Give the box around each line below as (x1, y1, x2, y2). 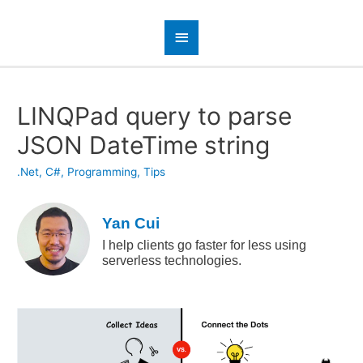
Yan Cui (102, 215, 160, 233)
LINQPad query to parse (17, 101, 293, 131)
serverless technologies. (102, 253, 242, 268)
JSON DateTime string (17, 130, 271, 160)
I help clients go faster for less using (102, 237, 307, 253)
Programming (67, 165, 138, 179)
